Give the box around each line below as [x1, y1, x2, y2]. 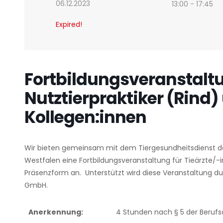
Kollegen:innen [24, 106, 146, 129]
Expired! [56, 19, 82, 30]
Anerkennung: [28, 207, 83, 218]
